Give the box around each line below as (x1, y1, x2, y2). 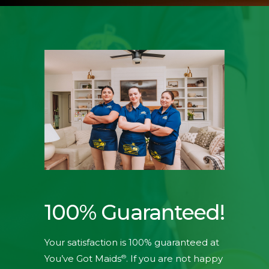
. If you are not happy (126, 253, 223, 265)
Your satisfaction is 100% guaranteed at (44, 237, 219, 249)
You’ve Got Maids (44, 253, 121, 265)
